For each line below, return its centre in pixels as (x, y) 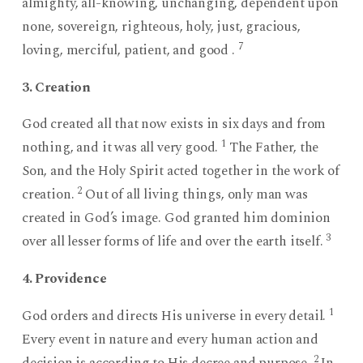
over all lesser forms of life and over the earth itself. (174, 242)
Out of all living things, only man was (195, 195)
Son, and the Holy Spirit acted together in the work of (180, 171)
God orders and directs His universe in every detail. (175, 316)
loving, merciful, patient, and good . (130, 50)
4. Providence (64, 279)
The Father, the (272, 148)
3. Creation (56, 87)
